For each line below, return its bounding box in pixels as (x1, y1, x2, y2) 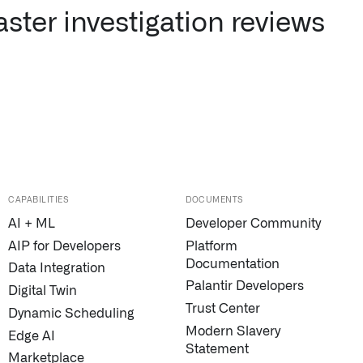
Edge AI (8, 329, 55, 343)
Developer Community (186, 217, 321, 230)
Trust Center (186, 302, 260, 316)
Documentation (186, 257, 280, 271)
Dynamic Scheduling (8, 306, 135, 320)
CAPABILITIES (8, 196, 69, 204)
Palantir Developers (186, 280, 304, 293)
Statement (186, 342, 249, 356)
